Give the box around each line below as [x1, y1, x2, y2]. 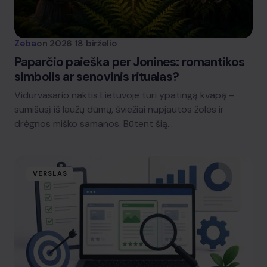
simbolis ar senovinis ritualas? [14, 69, 179, 85]
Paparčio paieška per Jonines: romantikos [14, 54, 245, 70]
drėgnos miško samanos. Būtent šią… [14, 117, 173, 130]
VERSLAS [33, 169, 67, 178]
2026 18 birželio [49, 38, 117, 49]
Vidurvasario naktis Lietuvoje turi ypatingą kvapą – [14, 89, 235, 101]
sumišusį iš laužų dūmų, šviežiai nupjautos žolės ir [14, 103, 224, 116]
